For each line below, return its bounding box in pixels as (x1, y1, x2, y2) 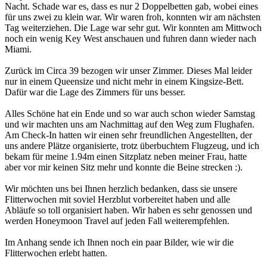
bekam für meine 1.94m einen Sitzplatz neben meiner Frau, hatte (5, 151, 247, 162)
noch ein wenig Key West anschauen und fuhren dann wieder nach (5, 33, 257, 44)
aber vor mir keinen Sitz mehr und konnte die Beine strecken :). (5, 162, 243, 173)
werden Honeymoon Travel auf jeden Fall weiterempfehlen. (5, 216, 230, 226)
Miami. (5, 44, 32, 55)
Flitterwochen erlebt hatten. (5, 248, 108, 259)
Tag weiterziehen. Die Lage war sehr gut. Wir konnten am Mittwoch (5, 23, 262, 33)
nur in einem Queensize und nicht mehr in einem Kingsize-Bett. (5, 76, 244, 87)
